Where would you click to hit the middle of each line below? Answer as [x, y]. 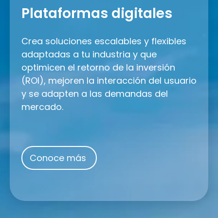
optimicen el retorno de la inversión [98, 67]
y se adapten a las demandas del [95, 93]
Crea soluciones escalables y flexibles [104, 41]
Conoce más [59, 158]
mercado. [42, 107]
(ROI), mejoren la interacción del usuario [109, 80]
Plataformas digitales [97, 13]
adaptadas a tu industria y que [89, 54]
